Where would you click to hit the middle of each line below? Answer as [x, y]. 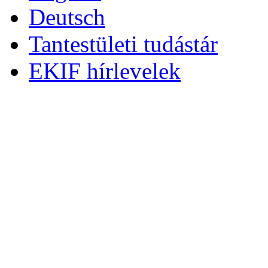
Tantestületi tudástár [123, 44]
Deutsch [67, 17]
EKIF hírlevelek [105, 71]
